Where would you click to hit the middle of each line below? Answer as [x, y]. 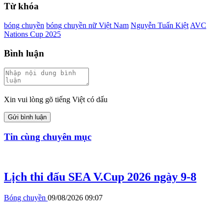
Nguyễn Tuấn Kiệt [160, 25]
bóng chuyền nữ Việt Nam [87, 25]
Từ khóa [21, 6]
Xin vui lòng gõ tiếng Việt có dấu [56, 100]
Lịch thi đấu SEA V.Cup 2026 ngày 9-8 [100, 177]
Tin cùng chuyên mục [48, 137]
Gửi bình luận [27, 117]
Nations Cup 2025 [32, 34]
